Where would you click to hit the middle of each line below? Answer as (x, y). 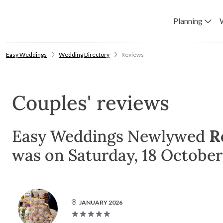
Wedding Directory (84, 55)
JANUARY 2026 (101, 202)
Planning (188, 21)
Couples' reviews (91, 103)
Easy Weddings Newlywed (111, 136)
